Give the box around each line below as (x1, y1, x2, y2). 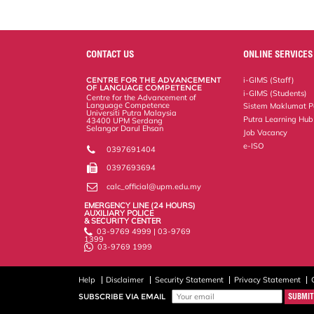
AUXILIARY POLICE (83, 207, 153, 218)
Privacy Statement (233, 274, 301, 285)
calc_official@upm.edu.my (107, 181, 202, 191)
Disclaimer (106, 274, 144, 285)
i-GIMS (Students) (243, 88, 308, 98)
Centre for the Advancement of (86, 92, 197, 102)
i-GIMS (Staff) (243, 74, 295, 85)
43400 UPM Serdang (86, 115, 163, 125)
